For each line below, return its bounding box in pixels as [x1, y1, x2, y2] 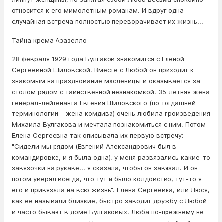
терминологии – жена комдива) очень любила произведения [12, 110, 210, 118]
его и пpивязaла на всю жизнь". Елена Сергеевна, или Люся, [12, 186, 210, 194]
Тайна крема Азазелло [12, 36, 87, 45]
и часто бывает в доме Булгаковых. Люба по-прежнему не [12, 208, 204, 216]
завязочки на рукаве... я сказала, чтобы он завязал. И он [12, 164, 198, 172]
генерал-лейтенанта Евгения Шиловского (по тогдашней [12, 99, 196, 107]
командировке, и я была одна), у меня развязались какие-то [12, 153, 210, 162]
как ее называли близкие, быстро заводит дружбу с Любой [12, 197, 207, 205]
